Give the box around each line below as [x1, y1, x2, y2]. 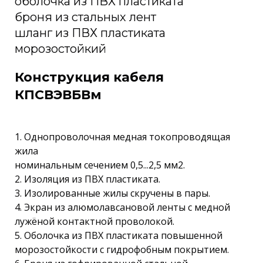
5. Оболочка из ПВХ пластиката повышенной [15, 229, 222, 242]
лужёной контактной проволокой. [15, 215, 174, 228]
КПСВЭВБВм [15, 87, 102, 103]
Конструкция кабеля [15, 69, 164, 85]
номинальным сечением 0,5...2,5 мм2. [15, 159, 185, 171]
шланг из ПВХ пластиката [15, 26, 166, 40]
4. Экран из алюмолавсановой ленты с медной [15, 201, 230, 214]
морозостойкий [15, 42, 106, 56]
